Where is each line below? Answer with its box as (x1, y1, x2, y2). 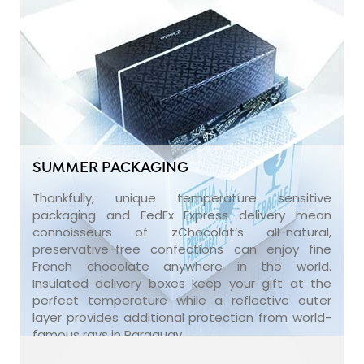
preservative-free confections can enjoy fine (32, 240, 331, 258)
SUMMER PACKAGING (32, 158, 188, 178)
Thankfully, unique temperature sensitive (32, 188, 331, 206)
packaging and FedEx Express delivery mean (32, 206, 331, 223)
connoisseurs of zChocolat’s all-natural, (32, 223, 331, 240)
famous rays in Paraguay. (32, 325, 184, 343)
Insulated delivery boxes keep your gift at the (32, 274, 331, 292)
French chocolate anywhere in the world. (32, 257, 331, 275)
